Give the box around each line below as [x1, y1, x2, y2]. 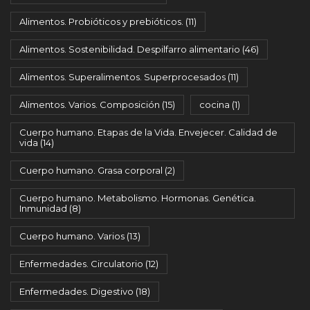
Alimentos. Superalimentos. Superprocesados [19, 71, 226, 82]
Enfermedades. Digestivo [19, 286, 134, 297]
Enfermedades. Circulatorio [19, 258, 143, 269]
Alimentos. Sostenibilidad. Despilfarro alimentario [19, 44, 240, 55]
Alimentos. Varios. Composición [19, 99, 160, 110]
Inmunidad [19, 203, 67, 214]
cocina [199, 99, 230, 110]
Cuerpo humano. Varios [19, 230, 125, 241]
